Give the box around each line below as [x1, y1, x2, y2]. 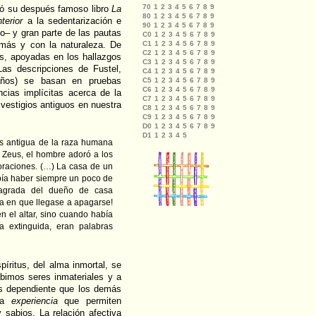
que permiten [57, 296, 122, 307]
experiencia [11, 296, 58, 307]
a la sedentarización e [23, 16, 122, 27]
